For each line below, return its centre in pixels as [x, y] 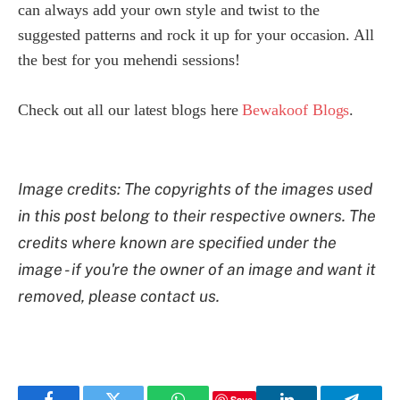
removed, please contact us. [119, 296]
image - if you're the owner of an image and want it [197, 269]
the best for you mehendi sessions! [129, 60]
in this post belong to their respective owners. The [197, 215]
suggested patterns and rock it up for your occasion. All [196, 35]
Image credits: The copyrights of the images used [195, 188]
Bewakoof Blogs [296, 109]
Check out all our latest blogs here [130, 109]
